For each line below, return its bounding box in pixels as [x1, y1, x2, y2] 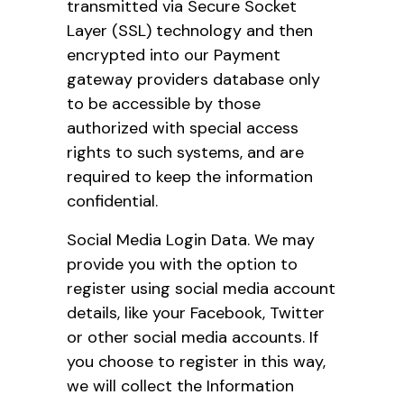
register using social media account [67, 277, 335, 299]
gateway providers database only [67, 68, 320, 90]
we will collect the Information [67, 374, 294, 397]
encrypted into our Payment [67, 43, 280, 66]
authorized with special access [67, 116, 298, 139]
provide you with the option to [67, 252, 298, 275]
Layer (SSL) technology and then [67, 19, 313, 41]
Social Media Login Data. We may [67, 228, 315, 251]
